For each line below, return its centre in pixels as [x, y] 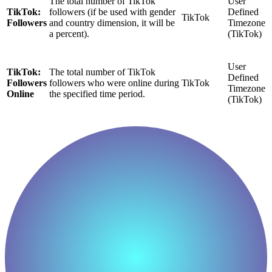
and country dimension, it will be [112, 23]
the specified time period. [97, 94]
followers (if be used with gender [112, 12]
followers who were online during [114, 83]
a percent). [69, 34]
